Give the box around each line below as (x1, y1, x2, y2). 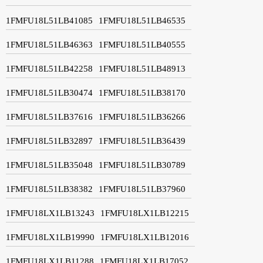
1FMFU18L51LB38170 (99, 87, 186, 97)
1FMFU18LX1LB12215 (100, 208, 189, 218)
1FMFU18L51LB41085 (6, 15, 93, 25)
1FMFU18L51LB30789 (99, 160, 186, 170)
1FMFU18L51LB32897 (6, 136, 93, 146)
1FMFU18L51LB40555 (99, 39, 186, 49)
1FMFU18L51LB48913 (99, 63, 186, 73)
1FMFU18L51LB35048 (6, 160, 93, 170)
